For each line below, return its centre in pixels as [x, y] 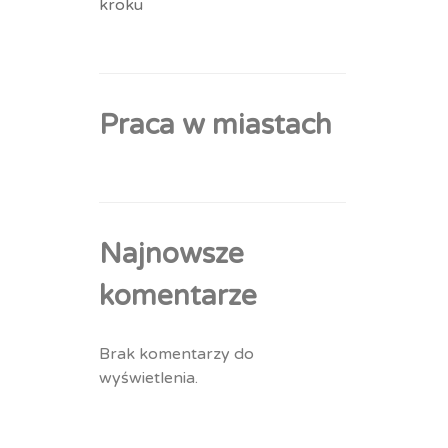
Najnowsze [171, 254]
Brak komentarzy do [176, 354]
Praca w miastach [215, 125]
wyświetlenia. [148, 378]
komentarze [177, 296]
